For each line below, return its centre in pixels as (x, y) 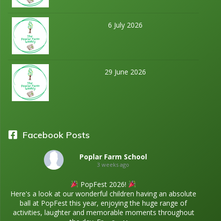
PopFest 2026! (103, 184)
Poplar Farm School (113, 157)
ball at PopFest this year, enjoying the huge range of (103, 203)
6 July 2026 (125, 25)
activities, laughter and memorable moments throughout (103, 212)
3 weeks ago (113, 165)
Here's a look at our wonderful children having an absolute (103, 193)
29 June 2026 (125, 72)
